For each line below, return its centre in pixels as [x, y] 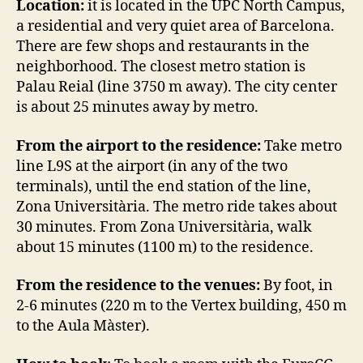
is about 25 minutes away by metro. [137, 108]
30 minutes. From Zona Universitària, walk [164, 227]
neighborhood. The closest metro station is [161, 67]
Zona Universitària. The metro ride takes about [177, 207]
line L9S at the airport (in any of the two [152, 166]
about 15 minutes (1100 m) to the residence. [165, 247]
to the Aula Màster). [83, 327]
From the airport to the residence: [139, 146]
